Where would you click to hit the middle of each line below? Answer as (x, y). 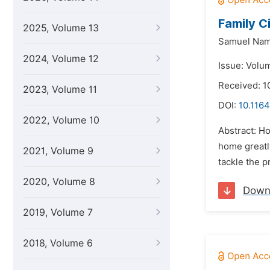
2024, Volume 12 (61, 59)
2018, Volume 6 (58, 243)
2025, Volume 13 (61, 28)
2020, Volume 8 (59, 182)
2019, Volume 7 (58, 212)
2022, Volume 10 (61, 120)
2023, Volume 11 (60, 89)
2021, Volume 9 (58, 151)
